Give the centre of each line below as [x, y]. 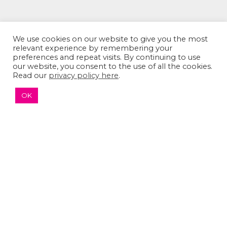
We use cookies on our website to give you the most [110, 39]
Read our [31, 75]
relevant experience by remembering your [92, 48]
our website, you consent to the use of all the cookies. [112, 66]
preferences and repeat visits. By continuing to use [107, 57]
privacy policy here [84, 75]
